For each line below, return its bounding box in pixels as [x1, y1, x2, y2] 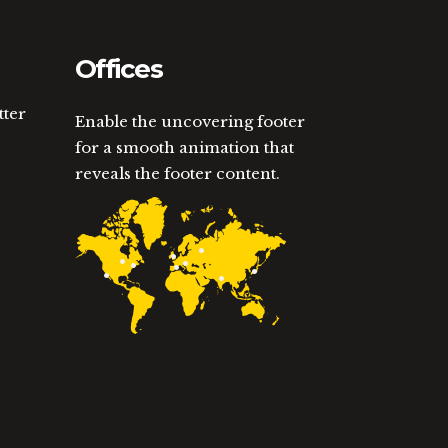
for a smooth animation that [74, 137, 294, 157]
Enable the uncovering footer [74, 111, 305, 131]
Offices [74, 52, 162, 85]
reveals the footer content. [74, 163, 280, 183]
